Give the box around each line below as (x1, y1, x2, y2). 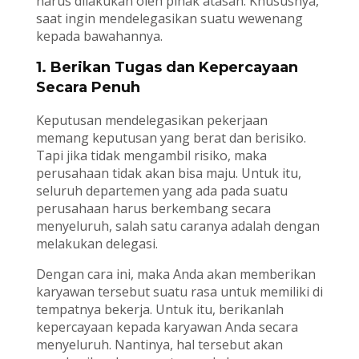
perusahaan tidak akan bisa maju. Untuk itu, (35, 164, 301, 183)
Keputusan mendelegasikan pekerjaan (35, 111, 268, 130)
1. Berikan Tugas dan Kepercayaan (35, 58, 298, 77)
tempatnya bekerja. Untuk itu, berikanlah (35, 301, 284, 319)
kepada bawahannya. (35, 27, 163, 46)
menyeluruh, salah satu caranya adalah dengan (35, 217, 320, 236)
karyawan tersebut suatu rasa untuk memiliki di (35, 283, 323, 301)
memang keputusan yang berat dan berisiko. (35, 129, 306, 147)
